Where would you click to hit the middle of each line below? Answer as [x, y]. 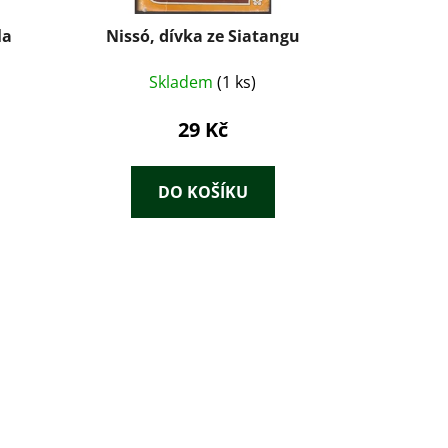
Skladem [183, 81]
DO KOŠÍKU [202, 191]
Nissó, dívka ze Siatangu [202, 35]
